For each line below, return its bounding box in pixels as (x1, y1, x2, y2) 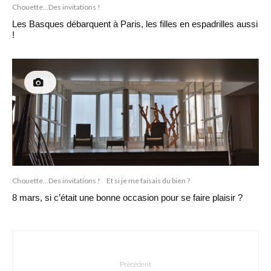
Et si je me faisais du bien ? (106, 176, 190, 186)
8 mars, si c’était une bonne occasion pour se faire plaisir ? (12, 192, 243, 203)
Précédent (120, 260, 151, 269)
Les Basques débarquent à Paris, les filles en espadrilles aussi (12, 18, 258, 29)
